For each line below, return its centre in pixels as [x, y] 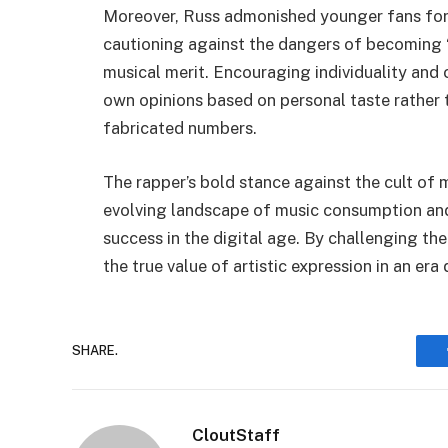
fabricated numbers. [180, 128]
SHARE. [95, 351]
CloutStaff [236, 434]
